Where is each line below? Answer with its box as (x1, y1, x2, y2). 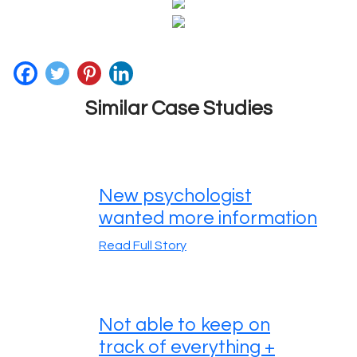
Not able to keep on (99, 315, 270, 335)
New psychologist (99, 186, 252, 206)
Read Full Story (99, 239, 186, 253)
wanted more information (99, 209, 317, 229)
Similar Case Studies (84, 97, 273, 119)
